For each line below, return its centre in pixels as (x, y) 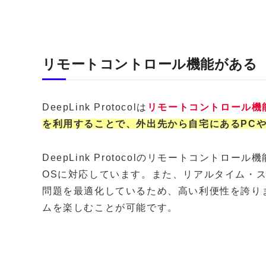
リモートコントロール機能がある (150, 64)
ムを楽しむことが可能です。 (110, 208)
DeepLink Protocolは (95, 107)
